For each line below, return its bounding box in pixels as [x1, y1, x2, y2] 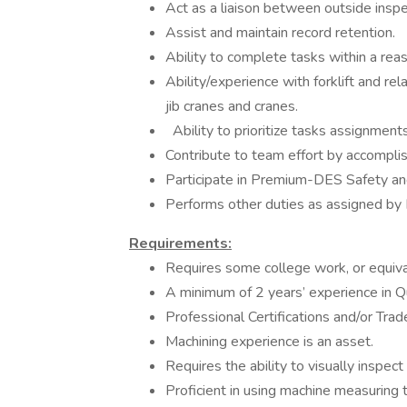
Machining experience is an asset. [165, 332, 373, 352]
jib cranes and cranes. [165, 96, 298, 116]
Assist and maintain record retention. [165, 23, 395, 43]
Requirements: [129, 233, 232, 253]
